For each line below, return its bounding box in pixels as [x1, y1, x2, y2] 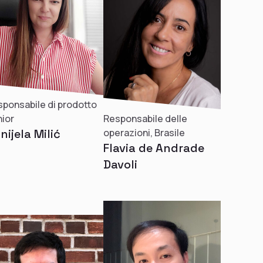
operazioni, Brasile [103, 126, 185, 139]
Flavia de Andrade [103, 140, 204, 156]
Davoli [103, 157, 137, 172]
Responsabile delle [103, 112, 187, 125]
